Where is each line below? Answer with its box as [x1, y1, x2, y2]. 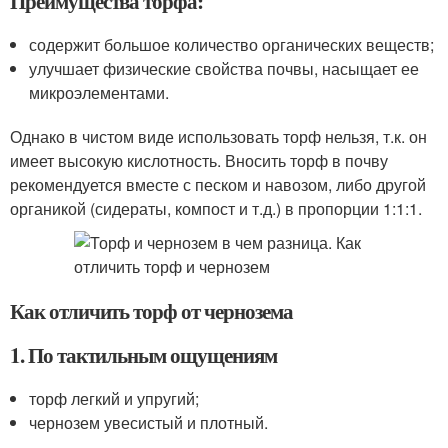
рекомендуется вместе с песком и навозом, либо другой [10, 173, 426, 196]
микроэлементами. [29, 81, 170, 104]
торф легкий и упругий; [29, 387, 200, 410]
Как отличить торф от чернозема [10, 296, 293, 326]
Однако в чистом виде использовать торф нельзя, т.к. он [10, 125, 427, 148]
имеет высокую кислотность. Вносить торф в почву [10, 149, 388, 172]
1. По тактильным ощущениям [10, 340, 277, 370]
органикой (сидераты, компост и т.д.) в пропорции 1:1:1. [10, 197, 422, 220]
